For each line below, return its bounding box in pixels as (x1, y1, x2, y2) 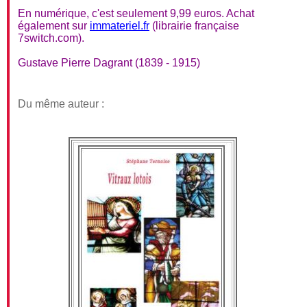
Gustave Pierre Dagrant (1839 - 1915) (18, 57, 200, 69)
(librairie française (149, 20, 239, 32)
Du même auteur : (18, 98, 104, 110)
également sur (18, 20, 90, 32)
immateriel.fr (90, 20, 149, 32)
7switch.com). (18, 32, 84, 44)
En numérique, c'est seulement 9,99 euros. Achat (18, 8, 254, 19)
